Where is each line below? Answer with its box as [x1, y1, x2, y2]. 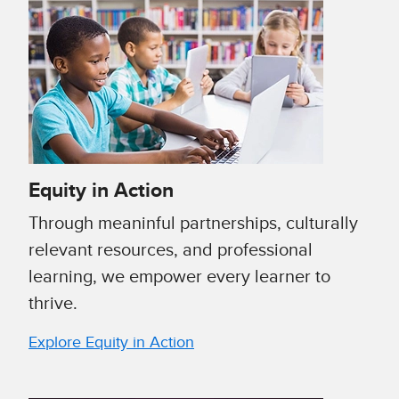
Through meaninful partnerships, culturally [28, 215, 358, 233]
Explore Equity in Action [28, 335, 194, 352]
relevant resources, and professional [28, 241, 313, 260]
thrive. [28, 295, 77, 313]
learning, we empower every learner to [28, 268, 330, 287]
